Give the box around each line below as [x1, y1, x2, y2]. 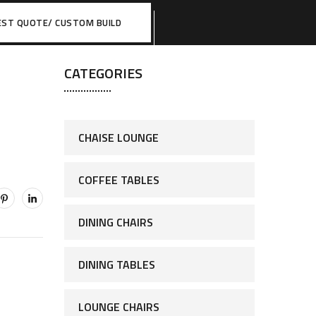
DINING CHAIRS [78, 214, 153, 231]
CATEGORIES [64, 62, 142, 84]
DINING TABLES [78, 256, 155, 273]
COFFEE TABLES [78, 171, 159, 188]
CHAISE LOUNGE [78, 129, 159, 146]
